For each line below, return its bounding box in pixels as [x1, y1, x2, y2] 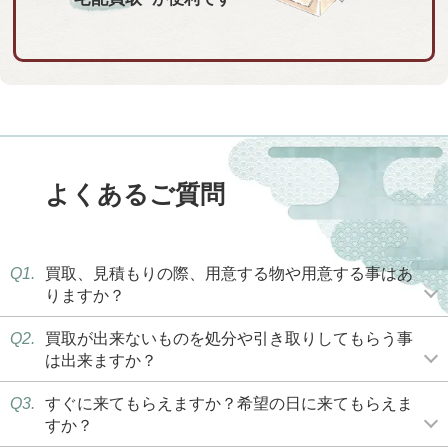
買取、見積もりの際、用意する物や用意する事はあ [45, 264, 413, 283]
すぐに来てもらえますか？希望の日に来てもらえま [45, 394, 413, 413]
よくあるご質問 [45, 181, 225, 209]
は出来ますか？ [45, 351, 157, 370]
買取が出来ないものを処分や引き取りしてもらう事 [45, 329, 413, 348]
